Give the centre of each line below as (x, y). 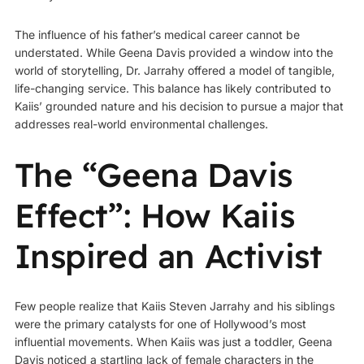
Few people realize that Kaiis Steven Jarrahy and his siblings (174, 306)
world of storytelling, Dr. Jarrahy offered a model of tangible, (174, 70)
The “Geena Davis (154, 174)
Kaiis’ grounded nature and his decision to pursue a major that (179, 106)
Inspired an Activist (168, 256)
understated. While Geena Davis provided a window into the (173, 52)
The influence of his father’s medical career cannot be (157, 34)
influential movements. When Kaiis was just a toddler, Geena (173, 342)
